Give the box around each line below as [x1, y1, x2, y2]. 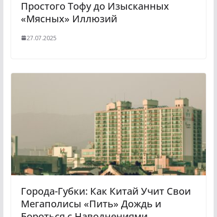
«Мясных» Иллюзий [20, 12, 117, 25]
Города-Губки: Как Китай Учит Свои [20, 185, 191, 198]
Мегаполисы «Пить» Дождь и [20, 197, 161, 211]
